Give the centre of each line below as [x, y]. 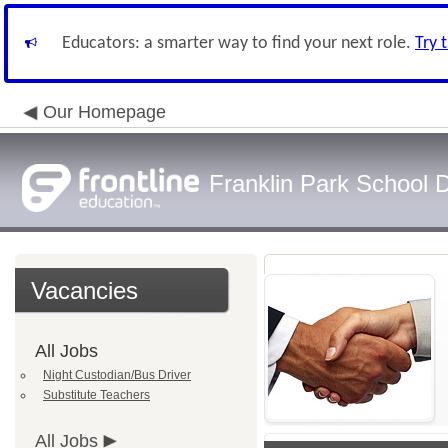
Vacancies [84, 290]
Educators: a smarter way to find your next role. [238, 43]
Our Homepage [104, 112]
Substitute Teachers [96, 395]
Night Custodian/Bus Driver [117, 375]
